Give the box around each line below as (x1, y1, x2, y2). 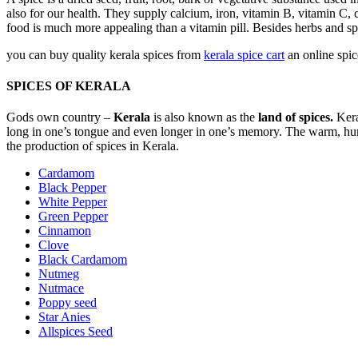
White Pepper (38, 195, 107, 209)
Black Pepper (38, 181, 106, 195)
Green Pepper (38, 209, 108, 224)
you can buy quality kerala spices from (6, 47, 204, 62)
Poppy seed (38, 296, 97, 310)
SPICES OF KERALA (6, 78, 131, 93)
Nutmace (38, 281, 84, 296)
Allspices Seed (38, 324, 113, 339)
